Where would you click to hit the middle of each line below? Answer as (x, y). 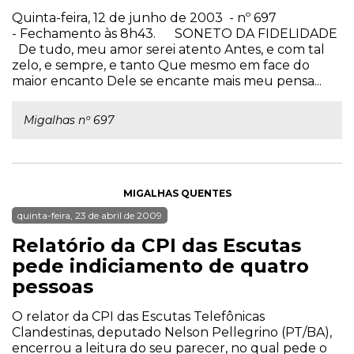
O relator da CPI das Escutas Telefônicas (138, 316)
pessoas (53, 286)
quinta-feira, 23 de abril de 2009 (90, 215)
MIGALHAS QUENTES (177, 193)
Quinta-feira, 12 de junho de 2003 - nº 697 (144, 18)
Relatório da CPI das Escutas (156, 245)
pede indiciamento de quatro (160, 266)
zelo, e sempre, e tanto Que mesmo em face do (161, 65)
